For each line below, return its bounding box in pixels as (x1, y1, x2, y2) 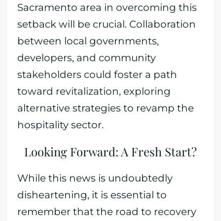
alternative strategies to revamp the (17, 102, 194, 114)
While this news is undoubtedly (17, 172, 173, 184)
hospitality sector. (17, 119, 104, 131)
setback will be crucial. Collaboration (17, 18, 196, 30)
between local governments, (17, 35, 159, 47)
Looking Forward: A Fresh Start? (24, 144, 197, 159)
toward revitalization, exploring (17, 85, 171, 97)
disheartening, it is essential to (17, 189, 167, 201)
